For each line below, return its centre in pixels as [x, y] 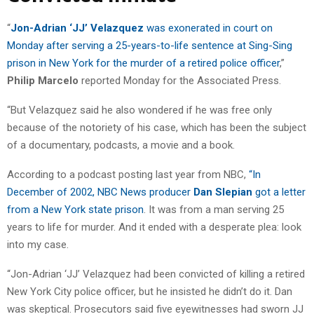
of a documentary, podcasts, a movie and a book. [121, 145]
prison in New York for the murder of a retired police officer [143, 63]
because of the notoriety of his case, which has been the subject [157, 127]
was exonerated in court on [208, 28]
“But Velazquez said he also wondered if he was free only [139, 110]
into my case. [38, 244]
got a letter [279, 192]
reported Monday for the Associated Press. [180, 80]
